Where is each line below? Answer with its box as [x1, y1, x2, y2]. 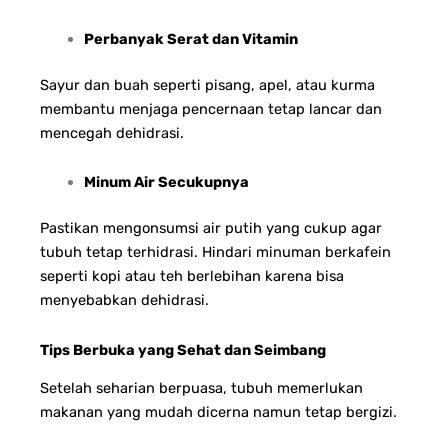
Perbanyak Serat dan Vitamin [83, 29, 298, 48]
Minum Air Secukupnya [83, 173, 249, 192]
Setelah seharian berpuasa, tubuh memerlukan [40, 379, 363, 398]
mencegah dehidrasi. [40, 123, 184, 142]
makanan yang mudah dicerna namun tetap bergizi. [40, 403, 397, 422]
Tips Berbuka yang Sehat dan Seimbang [40, 340, 326, 359]
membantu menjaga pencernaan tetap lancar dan [40, 99, 382, 118]
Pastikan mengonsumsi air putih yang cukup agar [40, 219, 382, 238]
